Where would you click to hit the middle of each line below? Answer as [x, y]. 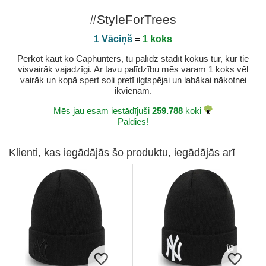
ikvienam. [133, 91]
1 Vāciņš [113, 39]
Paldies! [133, 122]
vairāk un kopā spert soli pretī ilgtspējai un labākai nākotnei [133, 80]
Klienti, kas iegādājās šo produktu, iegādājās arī [122, 153]
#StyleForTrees [133, 20]
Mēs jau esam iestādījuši [103, 111]
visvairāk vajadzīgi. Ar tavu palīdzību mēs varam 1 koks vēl [133, 69]
